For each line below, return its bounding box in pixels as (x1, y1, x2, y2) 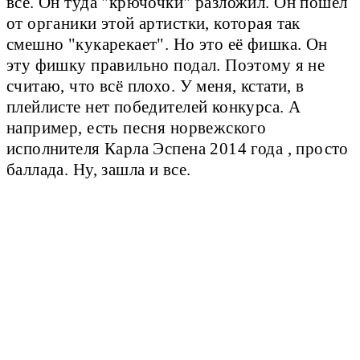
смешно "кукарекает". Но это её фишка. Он (6, 35, 328, 54)
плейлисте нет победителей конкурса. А (6, 98, 301, 117)
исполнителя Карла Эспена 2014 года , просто (6, 140, 349, 158)
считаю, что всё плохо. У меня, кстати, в (6, 77, 305, 96)
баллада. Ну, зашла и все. (6, 161, 191, 179)
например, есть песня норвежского (6, 119, 267, 137)
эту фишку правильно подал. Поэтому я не (6, 56, 325, 75)
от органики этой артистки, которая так (6, 14, 301, 33)
